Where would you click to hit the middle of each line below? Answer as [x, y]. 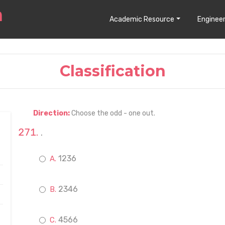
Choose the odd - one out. [113, 113]
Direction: [52, 113]
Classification [113, 71]
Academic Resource [142, 19]
